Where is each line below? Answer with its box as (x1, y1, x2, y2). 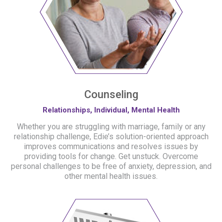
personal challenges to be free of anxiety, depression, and (10, 162, 212, 171)
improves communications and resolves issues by (24, 142, 198, 151)
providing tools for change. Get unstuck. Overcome (24, 152, 198, 161)
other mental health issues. (64, 171, 158, 181)
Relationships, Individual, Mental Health (42, 106, 180, 114)
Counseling (84, 88, 138, 101)
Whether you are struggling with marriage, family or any (16, 122, 206, 131)
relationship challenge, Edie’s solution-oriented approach (13, 132, 209, 141)
